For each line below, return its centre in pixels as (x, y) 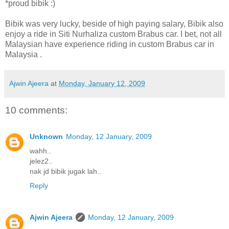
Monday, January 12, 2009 (102, 83)
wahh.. (40, 151)
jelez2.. (41, 161)
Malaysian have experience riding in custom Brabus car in (110, 44)
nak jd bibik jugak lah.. (65, 171)
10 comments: (36, 110)
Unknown (46, 137)
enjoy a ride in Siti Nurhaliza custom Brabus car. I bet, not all (113, 34)
